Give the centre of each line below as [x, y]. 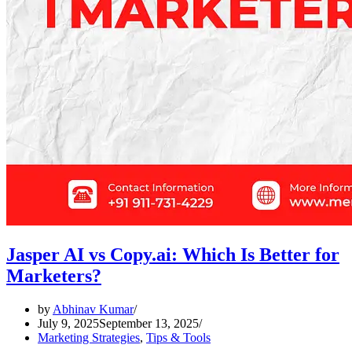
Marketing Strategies [89, 337]
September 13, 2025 [149, 323]
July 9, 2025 [68, 323]
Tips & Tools [178, 337]
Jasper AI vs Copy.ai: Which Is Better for [173, 254]
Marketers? [54, 275]
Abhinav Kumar [93, 309]
